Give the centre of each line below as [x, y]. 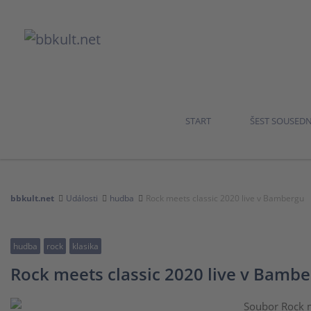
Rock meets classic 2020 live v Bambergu [225, 198]
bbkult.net [32, 198]
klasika [85, 246]
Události [82, 198]
